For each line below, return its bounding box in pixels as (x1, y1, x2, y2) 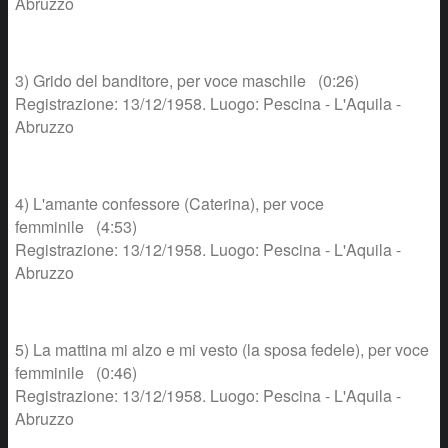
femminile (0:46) (15, 361, 137, 385)
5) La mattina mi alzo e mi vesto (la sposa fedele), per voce (15, 338, 429, 362)
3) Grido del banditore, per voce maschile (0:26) (15, 69, 359, 93)
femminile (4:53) (15, 215, 137, 239)
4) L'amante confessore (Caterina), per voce (15, 192, 324, 216)
